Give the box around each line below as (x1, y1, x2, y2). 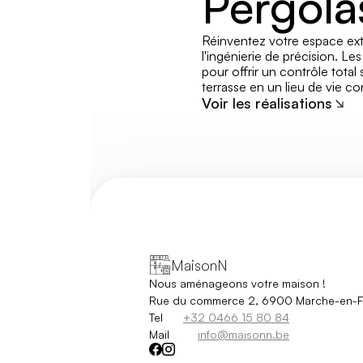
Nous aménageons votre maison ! (149, 276, 326, 290)
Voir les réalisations (201, 94, 332, 112)
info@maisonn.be (197, 327, 289, 341)
